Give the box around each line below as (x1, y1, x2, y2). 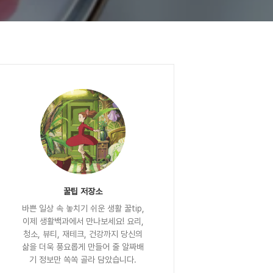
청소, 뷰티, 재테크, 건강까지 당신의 (23, 229, 143, 239)
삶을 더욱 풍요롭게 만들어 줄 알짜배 (22, 242, 144, 252)
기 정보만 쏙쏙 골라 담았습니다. (29, 255, 136, 264)
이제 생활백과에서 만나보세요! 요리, (22, 216, 144, 226)
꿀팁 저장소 (63, 186, 102, 196)
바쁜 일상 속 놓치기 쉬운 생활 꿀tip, (21, 204, 144, 213)
